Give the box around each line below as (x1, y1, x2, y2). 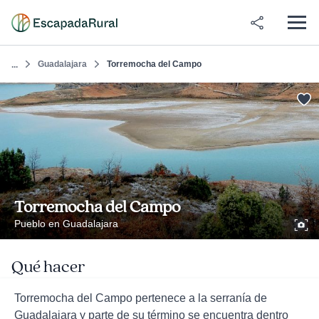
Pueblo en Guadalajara (14, 218, 118, 229)
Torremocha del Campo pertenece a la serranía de (14, 292, 267, 304)
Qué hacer (11, 256, 85, 278)
